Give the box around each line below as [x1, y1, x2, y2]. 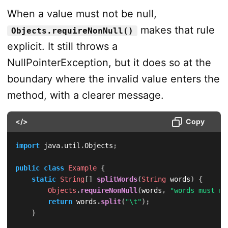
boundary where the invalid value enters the [7, 73, 220, 85]
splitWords [96, 175, 137, 184]
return [47, 197, 72, 206]
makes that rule [137, 24, 215, 37]
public [15, 164, 40, 173]
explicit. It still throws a [7, 40, 118, 53]
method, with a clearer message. [7, 89, 164, 102]
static [31, 175, 56, 184]
